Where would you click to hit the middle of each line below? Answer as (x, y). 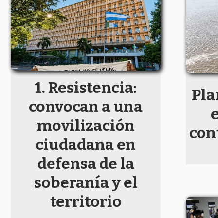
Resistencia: (92, 87)
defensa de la (86, 163)
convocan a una (86, 106)
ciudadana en (86, 144)
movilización (86, 125)
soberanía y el (86, 182)
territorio (86, 201)
